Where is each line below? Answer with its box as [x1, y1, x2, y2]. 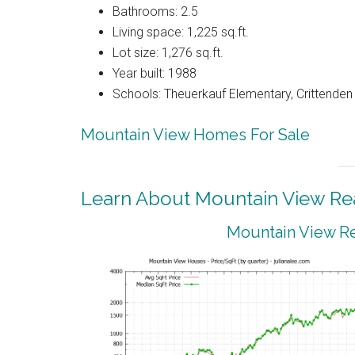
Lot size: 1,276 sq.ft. [113, 45, 223, 61]
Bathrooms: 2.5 [113, 4, 198, 20]
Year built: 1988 [113, 66, 197, 82]
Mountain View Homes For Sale [81, 125, 310, 145]
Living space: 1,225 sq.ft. [113, 25, 249, 40]
